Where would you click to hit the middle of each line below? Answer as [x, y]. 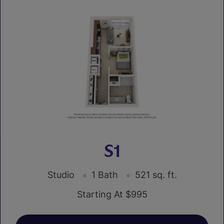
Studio [61, 175]
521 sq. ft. [156, 175]
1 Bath [104, 175]
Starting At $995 [112, 194]
